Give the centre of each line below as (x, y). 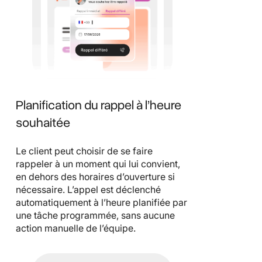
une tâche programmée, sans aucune (95, 216)
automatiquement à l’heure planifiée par (101, 203)
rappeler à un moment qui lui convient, (98, 164)
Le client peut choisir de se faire (84, 151)
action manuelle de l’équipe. (76, 228)
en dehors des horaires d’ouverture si (95, 177)
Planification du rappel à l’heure (99, 106)
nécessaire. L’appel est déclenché (88, 190)
